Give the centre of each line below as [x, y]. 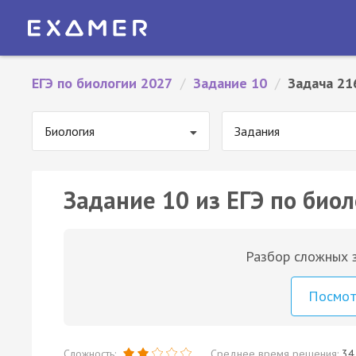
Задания [257, 131]
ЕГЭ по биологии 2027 [102, 83]
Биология [70, 131]
